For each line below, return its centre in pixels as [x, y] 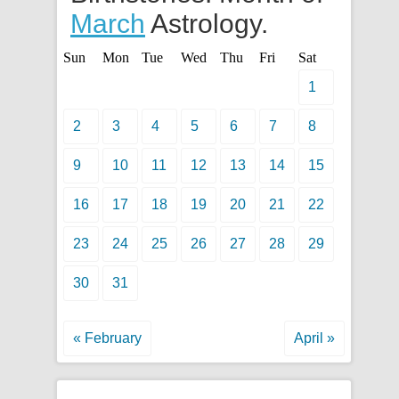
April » [314, 338]
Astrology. [207, 24]
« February [107, 338]
